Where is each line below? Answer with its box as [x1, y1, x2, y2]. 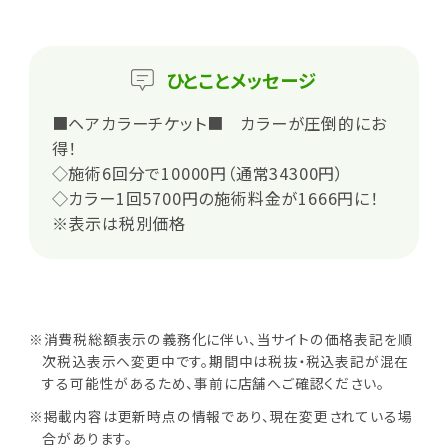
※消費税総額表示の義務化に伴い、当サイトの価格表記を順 [28, 328, 413, 349]
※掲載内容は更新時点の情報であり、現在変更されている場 [28, 406, 413, 427]
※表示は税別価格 [51, 211, 187, 236]
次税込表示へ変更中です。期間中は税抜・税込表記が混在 [42, 350, 410, 371]
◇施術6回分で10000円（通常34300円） [51, 161, 345, 186]
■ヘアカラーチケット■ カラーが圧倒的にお [51, 111, 387, 136]
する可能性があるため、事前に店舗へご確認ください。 [42, 372, 385, 393]
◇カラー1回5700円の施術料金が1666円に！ [51, 186, 379, 211]
